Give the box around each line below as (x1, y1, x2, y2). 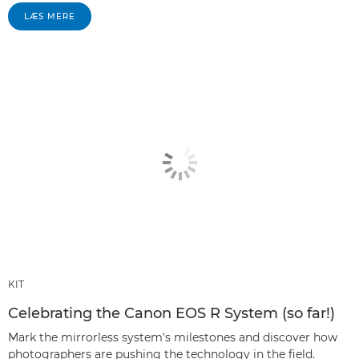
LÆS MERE (24, 11, 75, 22)
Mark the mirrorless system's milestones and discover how (8, 329, 337, 345)
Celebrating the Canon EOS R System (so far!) (8, 304, 335, 322)
